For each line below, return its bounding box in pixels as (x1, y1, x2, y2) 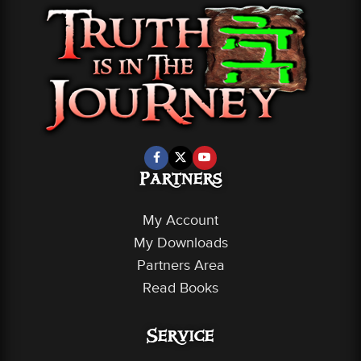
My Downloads (133, 234, 228, 251)
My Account (143, 212, 218, 228)
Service (147, 331, 214, 346)
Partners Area (136, 257, 225, 273)
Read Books (143, 280, 218, 296)
